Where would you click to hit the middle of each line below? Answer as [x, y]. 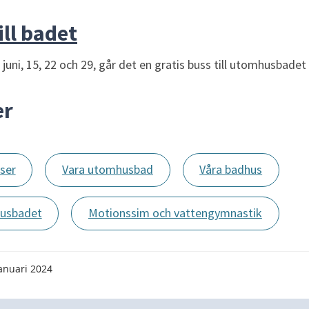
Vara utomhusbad [107, 170]
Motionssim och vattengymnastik [175, 213]
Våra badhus [231, 170]
